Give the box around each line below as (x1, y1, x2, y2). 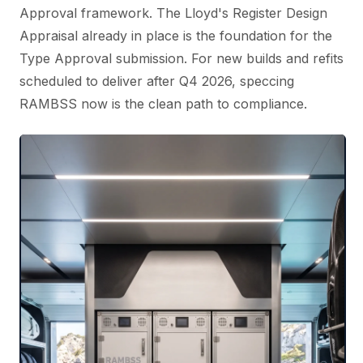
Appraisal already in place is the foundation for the (19, 27, 332, 44)
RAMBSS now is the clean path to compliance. (19, 95, 307, 112)
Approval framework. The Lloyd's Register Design (19, 4, 327, 21)
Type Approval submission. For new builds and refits (19, 49, 344, 66)
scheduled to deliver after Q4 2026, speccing (19, 72, 294, 89)
